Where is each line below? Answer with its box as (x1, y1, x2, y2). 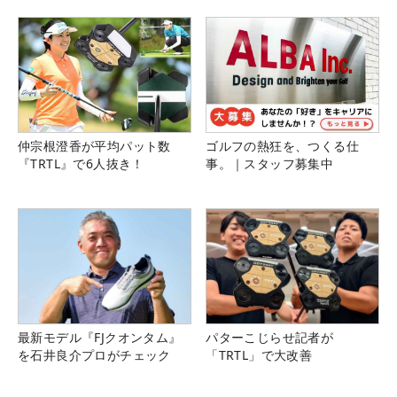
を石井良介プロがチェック (18, 346, 171, 364)
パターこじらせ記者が (206, 329, 334, 346)
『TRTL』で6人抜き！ (18, 155, 144, 173)
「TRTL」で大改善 (206, 346, 313, 364)
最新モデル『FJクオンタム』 (18, 329, 182, 346)
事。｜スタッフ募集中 (206, 155, 334, 173)
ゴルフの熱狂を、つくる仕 (206, 137, 359, 155)
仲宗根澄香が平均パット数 (18, 137, 171, 155)
